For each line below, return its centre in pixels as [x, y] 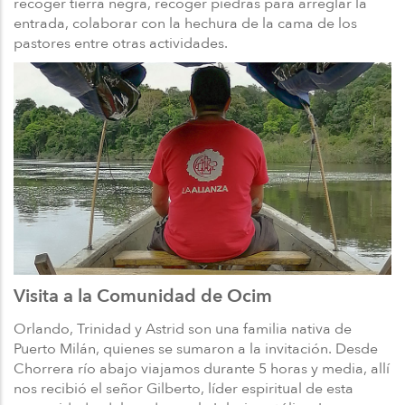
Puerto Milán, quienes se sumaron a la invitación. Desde [196, 348]
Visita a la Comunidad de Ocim [143, 296]
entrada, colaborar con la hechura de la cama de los [185, 23]
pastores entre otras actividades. [121, 43]
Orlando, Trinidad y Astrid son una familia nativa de [183, 329]
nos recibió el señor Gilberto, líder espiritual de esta [184, 388]
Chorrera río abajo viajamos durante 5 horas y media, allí [202, 368]
